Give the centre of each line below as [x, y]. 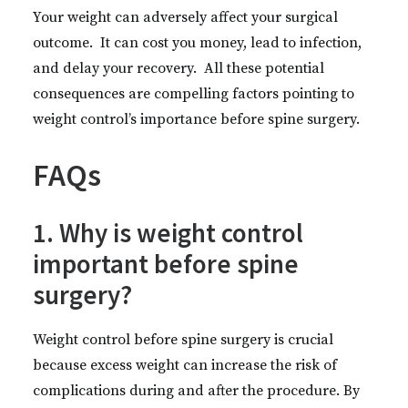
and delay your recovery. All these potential [178, 68]
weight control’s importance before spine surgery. [196, 119]
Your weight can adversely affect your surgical [185, 17]
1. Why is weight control [168, 233]
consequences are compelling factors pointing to [194, 94]
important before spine [166, 264]
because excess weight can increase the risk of [185, 365]
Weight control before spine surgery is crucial [183, 340]
